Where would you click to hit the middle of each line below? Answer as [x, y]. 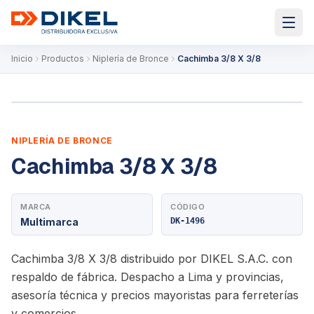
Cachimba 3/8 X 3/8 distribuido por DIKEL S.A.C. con [152, 259]
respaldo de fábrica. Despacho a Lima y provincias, [148, 277]
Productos [63, 59]
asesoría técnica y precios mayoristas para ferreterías [155, 295]
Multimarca [49, 222]
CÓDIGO [188, 207]
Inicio [22, 59]
